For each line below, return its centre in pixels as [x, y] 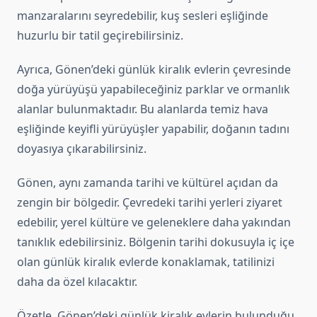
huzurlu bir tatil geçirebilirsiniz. [100, 36]
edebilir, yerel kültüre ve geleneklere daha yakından [154, 223]
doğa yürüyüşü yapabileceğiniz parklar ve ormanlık [154, 90]
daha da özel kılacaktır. [77, 282]
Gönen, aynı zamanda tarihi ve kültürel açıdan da [148, 183]
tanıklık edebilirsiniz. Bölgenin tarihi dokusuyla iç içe [156, 242]
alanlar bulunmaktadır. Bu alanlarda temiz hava [143, 109]
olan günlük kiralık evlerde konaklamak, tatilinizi [146, 262]
